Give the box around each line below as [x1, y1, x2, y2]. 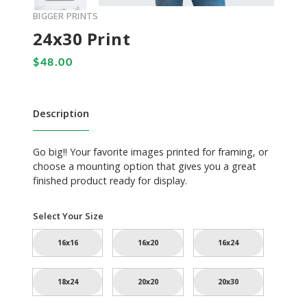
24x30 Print [33, 27, 131, 51]
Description [33, 106, 89, 120]
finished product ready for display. [33, 173, 187, 187]
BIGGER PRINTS [33, 10, 99, 23]
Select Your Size [33, 209, 103, 222]
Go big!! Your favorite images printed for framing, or [33, 145, 268, 158]
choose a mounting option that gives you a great [33, 159, 256, 173]
